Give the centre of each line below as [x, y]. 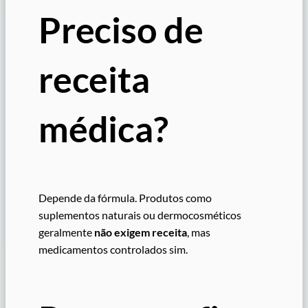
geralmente [66, 232]
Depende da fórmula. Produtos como [125, 197]
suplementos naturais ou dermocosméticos [140, 214]
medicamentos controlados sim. [113, 249]
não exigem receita [141, 232]
